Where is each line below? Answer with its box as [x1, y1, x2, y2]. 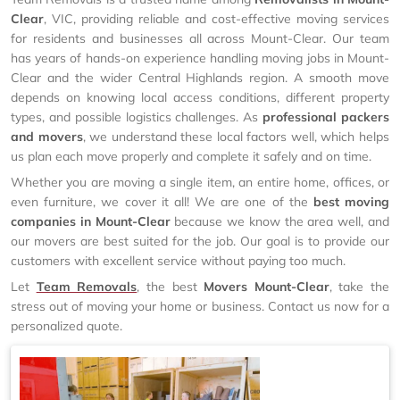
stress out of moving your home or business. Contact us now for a [11, 298, 389, 314]
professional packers [262, 109, 390, 125]
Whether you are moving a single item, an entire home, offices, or [11, 174, 389, 190]
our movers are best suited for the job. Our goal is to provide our [11, 233, 389, 249]
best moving [312, 194, 390, 210]
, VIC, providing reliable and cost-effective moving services [44, 11, 389, 27]
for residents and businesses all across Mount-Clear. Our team [11, 30, 389, 46]
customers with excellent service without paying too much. [11, 253, 346, 269]
